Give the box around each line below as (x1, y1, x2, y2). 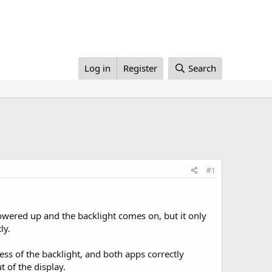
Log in (84, 62, 111, 74)
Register (123, 62, 158, 74)
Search (188, 62, 216, 74)
